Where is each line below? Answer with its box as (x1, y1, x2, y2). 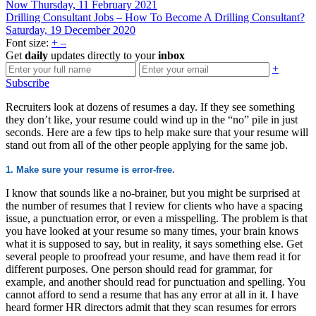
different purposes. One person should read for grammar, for (6, 262, 272, 275)
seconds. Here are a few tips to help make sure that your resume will (6, 126, 308, 138)
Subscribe (6, 76, 49, 89)
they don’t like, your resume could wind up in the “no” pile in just (6, 113, 298, 126)
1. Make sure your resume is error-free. (6, 164, 175, 175)
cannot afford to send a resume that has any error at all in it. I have (6, 288, 298, 300)
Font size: (6, 36, 49, 49)
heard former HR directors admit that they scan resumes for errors (6, 300, 296, 313)
